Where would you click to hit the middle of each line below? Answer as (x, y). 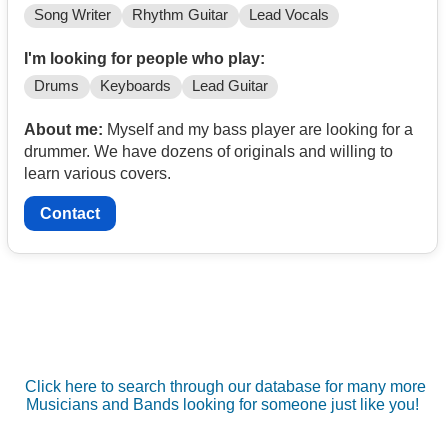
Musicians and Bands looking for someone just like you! (223, 405)
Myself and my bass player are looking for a (258, 130)
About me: (63, 130)
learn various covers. (97, 174)
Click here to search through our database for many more (225, 387)
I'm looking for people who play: (144, 59)
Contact (70, 214)
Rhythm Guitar (180, 15)
